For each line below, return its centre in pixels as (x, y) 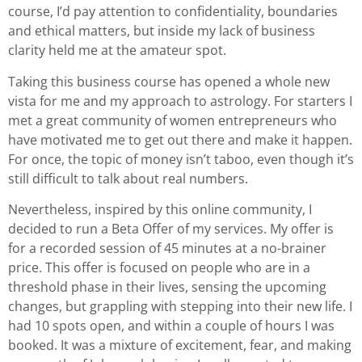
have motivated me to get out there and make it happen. (180, 139)
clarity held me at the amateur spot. (117, 51)
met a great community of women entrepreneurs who (173, 120)
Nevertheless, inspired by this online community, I (160, 210)
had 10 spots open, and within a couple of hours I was (171, 326)
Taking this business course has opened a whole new (169, 81)
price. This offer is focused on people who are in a (159, 268)
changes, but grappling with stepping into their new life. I (180, 307)
